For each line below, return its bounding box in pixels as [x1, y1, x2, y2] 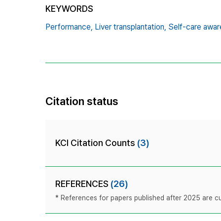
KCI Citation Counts [55, 137, 137, 148]
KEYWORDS [45, 3, 93, 14]
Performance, [45, 22, 93, 32]
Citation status [45, 94, 118, 108]
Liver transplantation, [95, 22, 166, 32]
